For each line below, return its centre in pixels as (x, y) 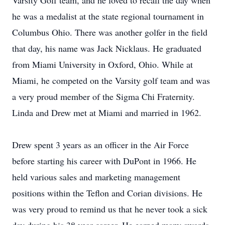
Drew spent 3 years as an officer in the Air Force (100, 145)
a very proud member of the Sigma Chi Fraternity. (103, 96)
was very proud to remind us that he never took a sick (110, 209)
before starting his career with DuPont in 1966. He (104, 161)
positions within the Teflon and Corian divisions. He (107, 193)
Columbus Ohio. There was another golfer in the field (110, 32)
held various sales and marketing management (96, 177)
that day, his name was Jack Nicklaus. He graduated (107, 48)
